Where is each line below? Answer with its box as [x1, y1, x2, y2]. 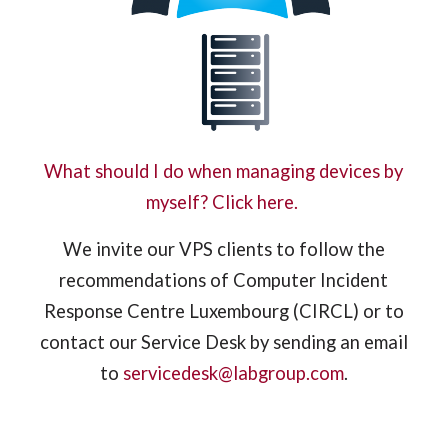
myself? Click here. [145, 191, 302, 214]
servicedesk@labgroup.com [122, 361, 344, 384]
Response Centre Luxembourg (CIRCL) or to [43, 299, 404, 322]
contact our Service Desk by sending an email [39, 330, 408, 353]
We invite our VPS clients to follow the [62, 237, 385, 260]
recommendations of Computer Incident [59, 268, 389, 291]
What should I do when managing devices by [44, 160, 404, 183]
